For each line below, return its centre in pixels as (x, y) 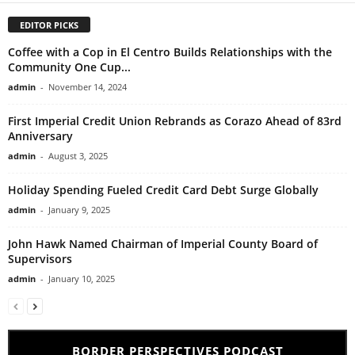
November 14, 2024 (88, 86)
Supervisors (40, 258)
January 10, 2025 (82, 278)
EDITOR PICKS (49, 25)
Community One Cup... (69, 67)
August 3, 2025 (78, 155)
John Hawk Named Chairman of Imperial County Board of (163, 243)
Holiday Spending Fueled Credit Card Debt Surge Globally (163, 189)
